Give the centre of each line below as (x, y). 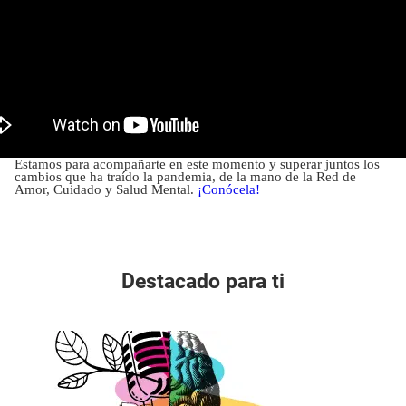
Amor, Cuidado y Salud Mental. (106, 189)
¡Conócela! (229, 189)
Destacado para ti (203, 281)
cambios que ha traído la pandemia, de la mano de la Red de (185, 176)
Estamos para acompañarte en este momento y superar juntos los (197, 164)
